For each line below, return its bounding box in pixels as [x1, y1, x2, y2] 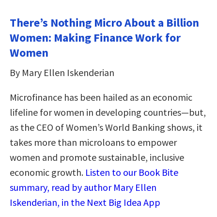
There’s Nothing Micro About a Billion [10, 15, 199, 31]
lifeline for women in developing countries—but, [10, 106, 206, 119]
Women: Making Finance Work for [10, 30, 181, 46]
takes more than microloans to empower [10, 136, 177, 149]
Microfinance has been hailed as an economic [10, 91, 192, 104]
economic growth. [10, 166, 85, 179]
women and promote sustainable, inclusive [10, 151, 184, 164]
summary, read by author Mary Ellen [10, 181, 156, 194]
